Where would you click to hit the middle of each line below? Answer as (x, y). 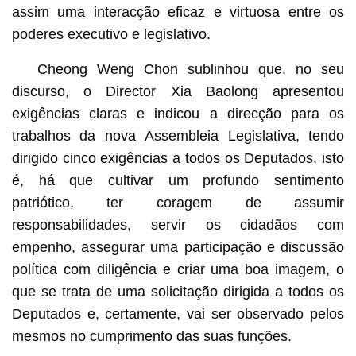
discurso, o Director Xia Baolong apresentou (178, 91)
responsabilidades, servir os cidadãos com (178, 224)
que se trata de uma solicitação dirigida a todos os (178, 291)
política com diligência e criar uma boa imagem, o (178, 269)
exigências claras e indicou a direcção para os (178, 113)
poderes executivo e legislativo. (111, 34)
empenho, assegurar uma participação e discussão (178, 247)
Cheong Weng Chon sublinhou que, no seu (191, 69)
